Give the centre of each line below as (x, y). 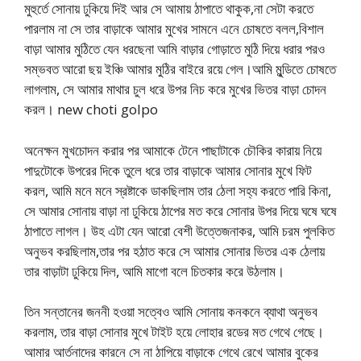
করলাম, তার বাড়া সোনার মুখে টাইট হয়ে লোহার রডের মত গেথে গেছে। (174, 332)
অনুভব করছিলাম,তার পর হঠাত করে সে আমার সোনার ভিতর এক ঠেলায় (174, 251)
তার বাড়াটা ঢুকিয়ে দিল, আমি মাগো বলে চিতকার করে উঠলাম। (154, 271)
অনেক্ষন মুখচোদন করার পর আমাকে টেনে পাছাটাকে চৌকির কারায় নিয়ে (173, 150)
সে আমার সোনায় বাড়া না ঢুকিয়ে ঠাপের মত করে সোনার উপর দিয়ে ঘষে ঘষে (180, 210)
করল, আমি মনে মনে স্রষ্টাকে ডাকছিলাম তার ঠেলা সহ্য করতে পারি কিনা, (178, 190)
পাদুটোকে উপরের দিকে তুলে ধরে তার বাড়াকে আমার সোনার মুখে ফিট (168, 170)
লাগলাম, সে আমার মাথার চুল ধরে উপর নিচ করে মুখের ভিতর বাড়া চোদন (175, 89)
